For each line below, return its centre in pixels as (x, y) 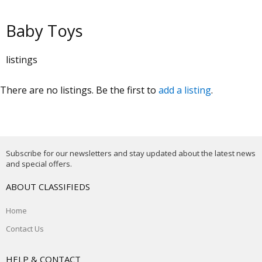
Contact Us (25, 229)
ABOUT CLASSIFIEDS (48, 187)
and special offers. (39, 164)
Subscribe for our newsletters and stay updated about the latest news (131, 153)
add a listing (185, 90)
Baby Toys (44, 31)
